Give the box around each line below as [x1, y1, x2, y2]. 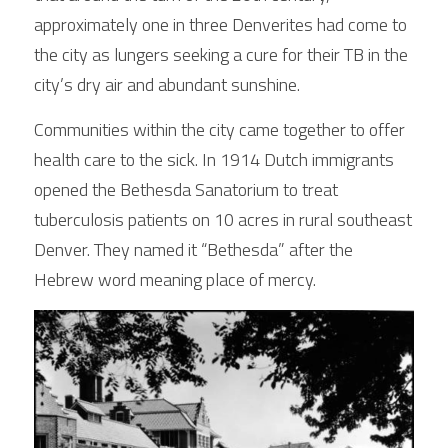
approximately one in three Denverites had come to [34, 11, 407, 38]
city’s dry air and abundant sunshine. [34, 71, 308, 98]
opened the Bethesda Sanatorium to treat [34, 176, 338, 203]
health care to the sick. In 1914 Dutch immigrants [34, 146, 394, 173]
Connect [83, 43, 152, 74]
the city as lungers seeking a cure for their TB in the [34, 41, 408, 68]
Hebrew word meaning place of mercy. [34, 266, 320, 293]
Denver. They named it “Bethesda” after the [34, 236, 353, 263]
